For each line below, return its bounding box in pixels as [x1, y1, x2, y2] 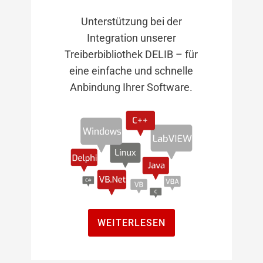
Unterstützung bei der [80, 15, 182, 28]
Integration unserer [86, 31, 176, 44]
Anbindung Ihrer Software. [70, 80, 193, 93]
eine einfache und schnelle [69, 64, 194, 77]
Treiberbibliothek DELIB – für [65, 48, 198, 60]
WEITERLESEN [97, 217, 166, 228]
